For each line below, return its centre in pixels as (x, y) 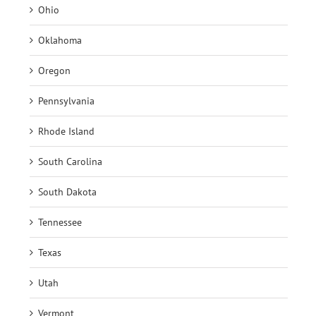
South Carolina (70, 161)
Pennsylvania (66, 101)
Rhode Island (66, 131)
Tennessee (60, 222)
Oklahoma (60, 40)
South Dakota (67, 192)
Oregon (54, 70)
